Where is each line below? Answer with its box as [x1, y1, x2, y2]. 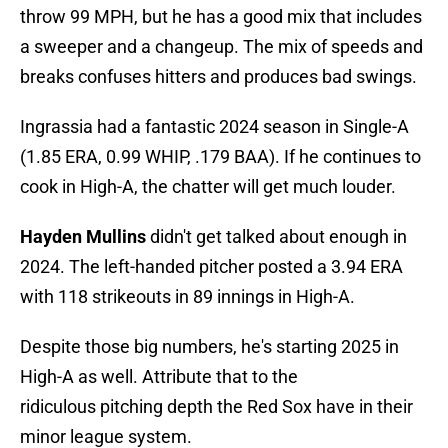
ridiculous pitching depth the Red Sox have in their [20, 396, 413, 418]
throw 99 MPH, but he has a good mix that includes [20, 6, 422, 28]
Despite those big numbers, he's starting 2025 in [20, 336, 399, 358]
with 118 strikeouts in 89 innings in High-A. [20, 286, 355, 308]
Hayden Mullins [20, 226, 146, 248]
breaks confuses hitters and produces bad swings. [20, 66, 417, 88]
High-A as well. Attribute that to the [20, 366, 298, 388]
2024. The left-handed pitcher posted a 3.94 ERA [20, 256, 403, 278]
